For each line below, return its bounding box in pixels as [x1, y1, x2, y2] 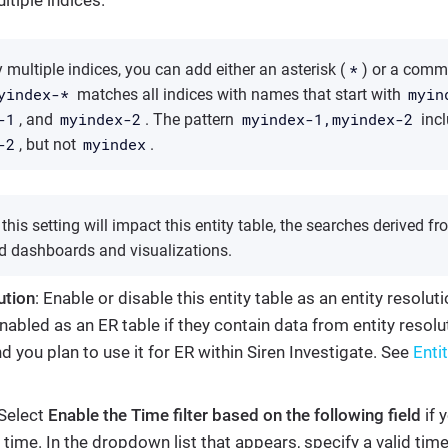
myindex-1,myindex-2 [241, 109, 413, 130]
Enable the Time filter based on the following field [48, 405, 421, 426]
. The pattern [145, 110, 239, 130]
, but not [18, 135, 80, 155]
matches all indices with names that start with [72, 85, 405, 105]
